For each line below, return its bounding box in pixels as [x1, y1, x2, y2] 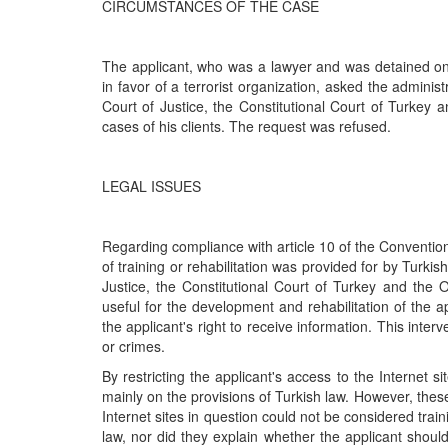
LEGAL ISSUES [102, 176, 201, 197]
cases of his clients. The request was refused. [102, 116, 391, 137]
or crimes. [102, 336, 165, 357]
